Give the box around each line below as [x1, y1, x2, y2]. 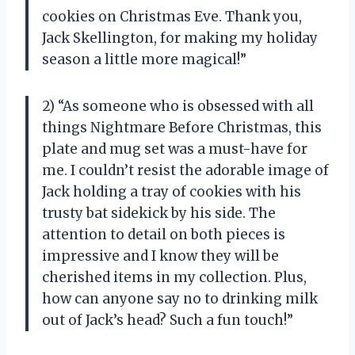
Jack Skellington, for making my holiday [42, 29, 318, 47]
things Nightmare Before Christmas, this [42, 118, 322, 136]
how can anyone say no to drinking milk [42, 289, 318, 307]
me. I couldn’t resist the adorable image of [42, 161, 329, 179]
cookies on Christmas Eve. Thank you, [42, 7, 302, 25]
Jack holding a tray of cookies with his [42, 182, 301, 200]
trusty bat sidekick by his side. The [42, 204, 276, 222]
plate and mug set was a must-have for [42, 139, 307, 158]
